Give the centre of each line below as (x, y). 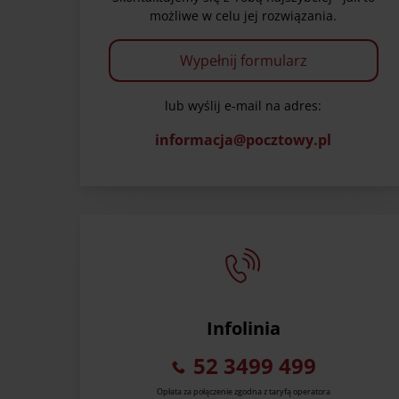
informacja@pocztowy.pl (243, 140)
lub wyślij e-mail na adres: (243, 106)
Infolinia (243, 329)
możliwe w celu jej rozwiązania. (243, 16)
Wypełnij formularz (243, 61)
